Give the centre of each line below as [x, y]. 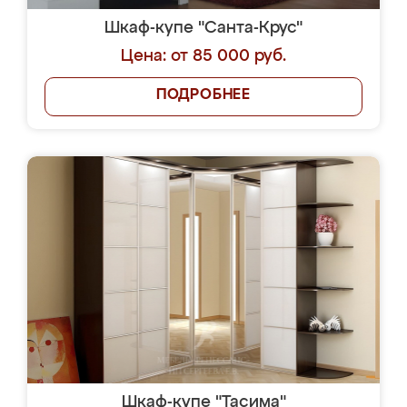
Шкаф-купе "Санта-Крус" [203, 28]
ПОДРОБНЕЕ [203, 95]
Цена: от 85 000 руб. [203, 56]
